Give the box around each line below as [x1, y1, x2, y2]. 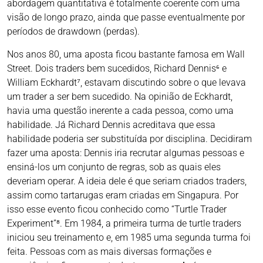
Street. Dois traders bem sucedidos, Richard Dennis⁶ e [7, 63, 227, 75]
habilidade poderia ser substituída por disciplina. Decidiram [7, 133, 252, 145]
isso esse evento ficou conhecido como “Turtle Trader [7, 204, 227, 215]
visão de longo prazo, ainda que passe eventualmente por [7, 12, 245, 23]
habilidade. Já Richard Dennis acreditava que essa [7, 119, 215, 131]
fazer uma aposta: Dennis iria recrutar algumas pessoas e [7, 147, 244, 159]
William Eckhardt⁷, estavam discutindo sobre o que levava [7, 77, 246, 89]
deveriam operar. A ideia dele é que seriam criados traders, [7, 176, 247, 187]
